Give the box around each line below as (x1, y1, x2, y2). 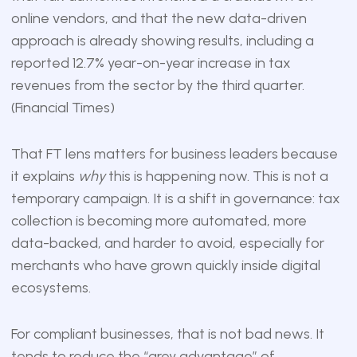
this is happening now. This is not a (104, 167, 328, 185)
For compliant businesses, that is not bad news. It (10, 325, 324, 343)
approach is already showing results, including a (10, 32, 314, 49)
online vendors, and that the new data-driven (10, 10, 307, 27)
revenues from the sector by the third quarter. (10, 76, 304, 94)
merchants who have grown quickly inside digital (10, 257, 320, 274)
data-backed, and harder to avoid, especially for (10, 234, 324, 252)
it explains (10, 167, 78, 185)
